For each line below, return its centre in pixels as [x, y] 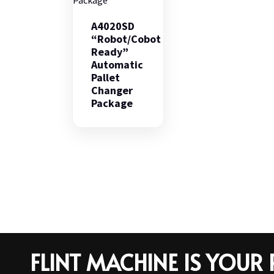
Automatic [117, 64]
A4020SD [113, 26]
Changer [112, 90]
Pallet [106, 77]
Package [112, 103]
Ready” [110, 51]
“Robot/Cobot [126, 39]
